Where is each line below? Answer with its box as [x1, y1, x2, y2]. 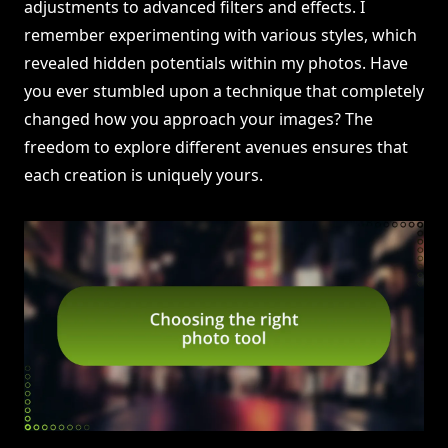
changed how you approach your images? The [24, 108, 373, 131]
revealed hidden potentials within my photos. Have [24, 52, 408, 75]
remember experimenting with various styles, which [24, 24, 417, 47]
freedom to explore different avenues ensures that [24, 136, 408, 159]
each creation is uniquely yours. [24, 164, 263, 187]
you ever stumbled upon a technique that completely [24, 80, 424, 103]
